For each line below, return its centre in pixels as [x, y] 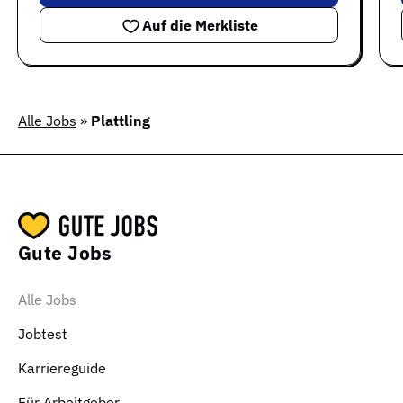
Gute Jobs [65, 253]
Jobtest [43, 334]
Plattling [121, 121]
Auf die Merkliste [200, 26]
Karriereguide [62, 368]
